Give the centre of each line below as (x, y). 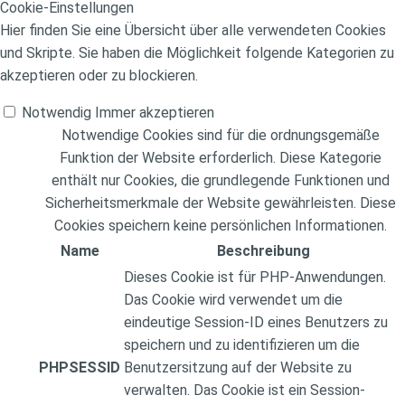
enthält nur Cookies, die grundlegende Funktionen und (221, 181)
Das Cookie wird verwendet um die (233, 300)
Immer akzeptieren (155, 113)
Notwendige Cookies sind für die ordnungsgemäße (221, 136)
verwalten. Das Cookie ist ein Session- (245, 391)
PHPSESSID (80, 368)
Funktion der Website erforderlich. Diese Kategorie (221, 158)
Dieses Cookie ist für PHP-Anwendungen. (255, 278)
